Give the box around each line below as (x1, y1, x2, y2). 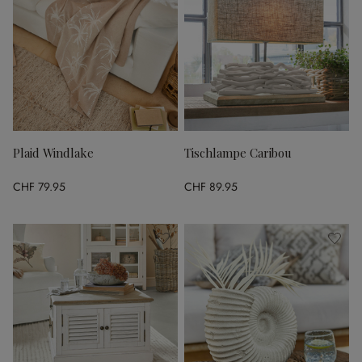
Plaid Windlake (13, 144, 94, 161)
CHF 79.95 (13, 179, 65, 196)
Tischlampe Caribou (184, 144, 292, 161)
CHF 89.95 (184, 179, 238, 196)
